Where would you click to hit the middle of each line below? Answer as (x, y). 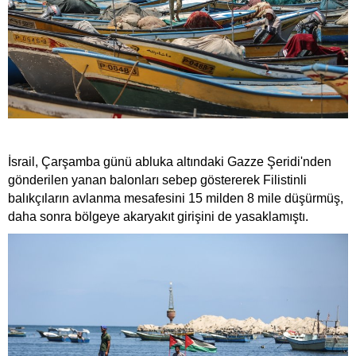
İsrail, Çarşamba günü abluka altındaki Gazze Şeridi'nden (170, 161)
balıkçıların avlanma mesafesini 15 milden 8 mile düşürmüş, (176, 198)
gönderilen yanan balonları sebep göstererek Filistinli (157, 180)
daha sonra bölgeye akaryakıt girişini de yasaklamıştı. (158, 216)
